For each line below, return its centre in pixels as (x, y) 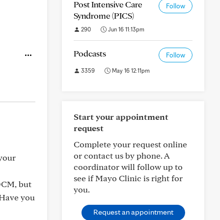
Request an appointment (133, 212)
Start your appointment (121, 117)
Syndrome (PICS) (104, 15)
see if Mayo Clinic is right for (128, 178)
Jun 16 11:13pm (125, 29)
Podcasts (90, 53)
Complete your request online (130, 144)
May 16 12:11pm (130, 70)
